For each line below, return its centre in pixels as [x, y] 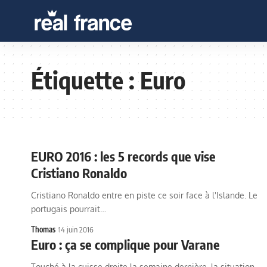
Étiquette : [86, 80]
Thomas [43, 229]
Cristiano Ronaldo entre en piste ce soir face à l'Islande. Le [144, 195]
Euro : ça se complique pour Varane [125, 244]
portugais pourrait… [69, 209]
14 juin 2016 [76, 229]
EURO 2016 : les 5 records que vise [123, 156]
